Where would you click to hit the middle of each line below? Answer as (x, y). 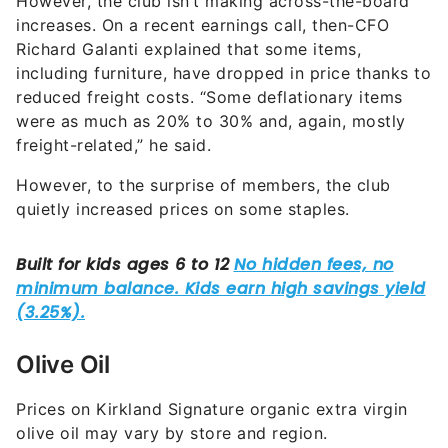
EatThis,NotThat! (82, 421)
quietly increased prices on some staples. (183, 173)
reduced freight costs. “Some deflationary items (209, 61)
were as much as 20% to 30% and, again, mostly (211, 85)
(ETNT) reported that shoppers (276, 421)
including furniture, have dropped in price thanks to (223, 37)
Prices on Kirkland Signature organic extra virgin (212, 373)
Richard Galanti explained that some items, (188, 13)
